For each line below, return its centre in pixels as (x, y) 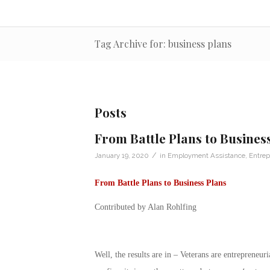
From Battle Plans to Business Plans (160, 183)
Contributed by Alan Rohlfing (145, 207)
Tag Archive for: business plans (163, 43)
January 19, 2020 (121, 155)
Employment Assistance (206, 155)
